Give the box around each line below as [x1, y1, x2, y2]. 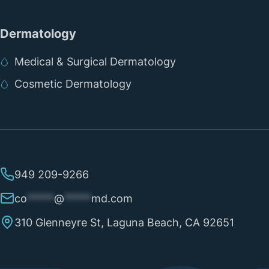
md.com [91, 192, 133, 205]
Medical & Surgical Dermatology [14, 55, 176, 68]
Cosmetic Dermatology [14, 77, 131, 90]
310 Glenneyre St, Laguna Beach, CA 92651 [14, 216, 234, 229]
